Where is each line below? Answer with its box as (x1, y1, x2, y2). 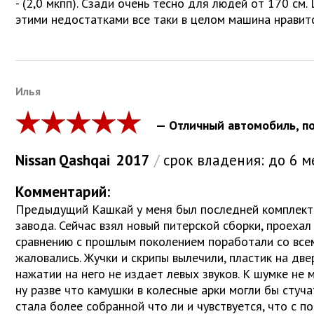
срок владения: (159, 151, 268, 170)
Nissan (15, 151, 56, 170)
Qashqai (59, 151, 110, 170)
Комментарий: (15, 182, 110, 202)
